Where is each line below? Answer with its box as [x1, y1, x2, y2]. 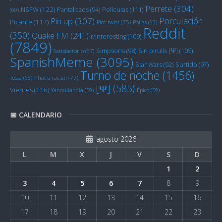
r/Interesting [91, 32, 126, 41]
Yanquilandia [51, 86, 83, 94]
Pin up [51, 15, 73, 27]
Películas [102, 4, 128, 14]
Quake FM [32, 30, 68, 41]
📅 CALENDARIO [10, 110, 62, 119]
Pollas [133, 18, 147, 26]
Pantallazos [57, 5, 89, 14]
